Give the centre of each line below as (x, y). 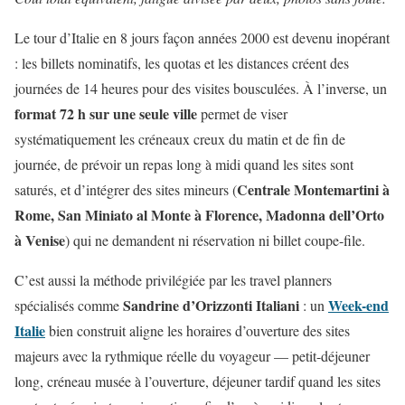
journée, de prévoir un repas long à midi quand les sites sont (184, 164)
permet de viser (242, 113)
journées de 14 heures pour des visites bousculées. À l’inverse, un (201, 88)
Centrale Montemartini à (313, 189)
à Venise (40, 240)
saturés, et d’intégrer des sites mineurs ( (126, 189)
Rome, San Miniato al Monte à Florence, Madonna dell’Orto (199, 214)
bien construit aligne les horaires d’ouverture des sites (198, 330)
